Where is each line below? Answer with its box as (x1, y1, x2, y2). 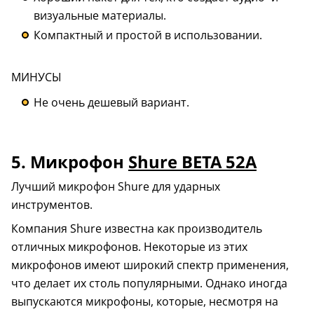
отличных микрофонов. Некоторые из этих (11, 238, 247, 254)
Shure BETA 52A (128, 150, 257, 173)
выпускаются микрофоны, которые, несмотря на (11, 293, 278, 309)
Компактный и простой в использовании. (34, 27, 262, 43)
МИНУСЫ (11, 69, 62, 85)
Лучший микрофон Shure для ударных (11, 178, 220, 194)
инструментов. (11, 196, 93, 212)
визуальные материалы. (34, 7, 166, 23)
